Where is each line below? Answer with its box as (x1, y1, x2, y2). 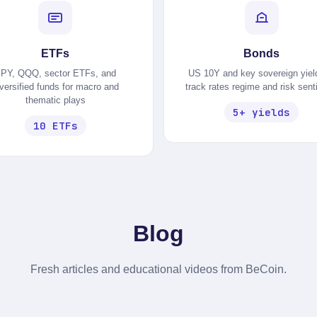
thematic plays (25, 95, 86, 105)
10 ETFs (33, 119, 78, 132)
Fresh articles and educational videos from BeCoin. (30, 263, 287, 275)
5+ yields (233, 105, 291, 119)
